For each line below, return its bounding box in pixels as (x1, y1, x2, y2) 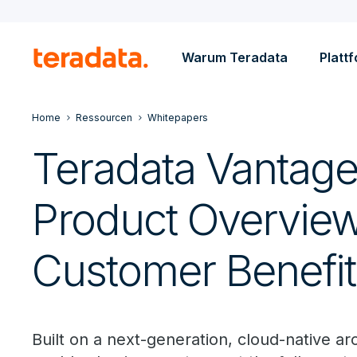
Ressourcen (76, 112, 132, 124)
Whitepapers (147, 112, 208, 124)
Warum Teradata (182, 49, 288, 65)
